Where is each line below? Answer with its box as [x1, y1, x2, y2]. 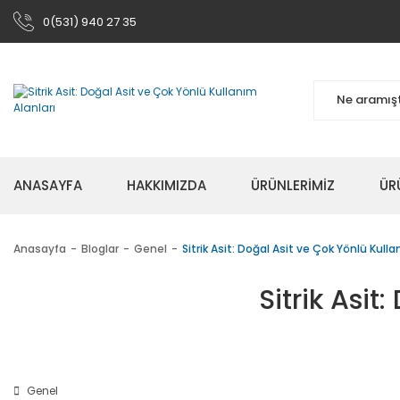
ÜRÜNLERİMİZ [251, 176, 335, 195]
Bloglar [81, 241, 119, 256]
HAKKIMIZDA [127, 176, 206, 195]
